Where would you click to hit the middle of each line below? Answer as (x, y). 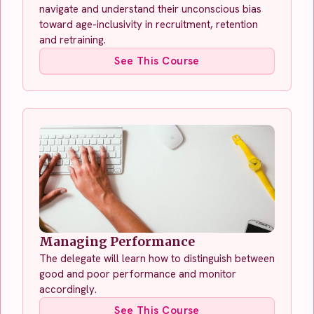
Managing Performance (117, 241)
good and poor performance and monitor (138, 274)
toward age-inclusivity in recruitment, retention (149, 24)
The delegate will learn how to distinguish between (157, 258)
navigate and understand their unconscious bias (150, 9)
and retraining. (73, 40)
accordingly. (69, 289)
